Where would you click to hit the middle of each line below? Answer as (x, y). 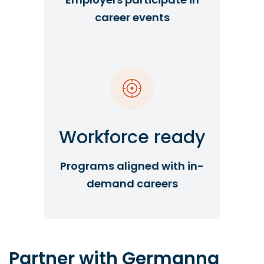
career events (132, 17)
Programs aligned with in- (132, 166)
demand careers (132, 184)
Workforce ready (132, 137)
